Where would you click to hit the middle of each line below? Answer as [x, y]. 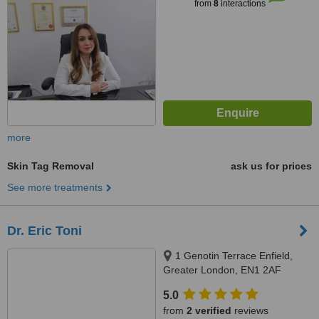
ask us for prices [271, 166]
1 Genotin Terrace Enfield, [234, 256]
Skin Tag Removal [51, 166]
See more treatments [55, 187]
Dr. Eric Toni [45, 231]
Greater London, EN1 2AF [222, 270]
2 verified [209, 310]
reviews [250, 310]
